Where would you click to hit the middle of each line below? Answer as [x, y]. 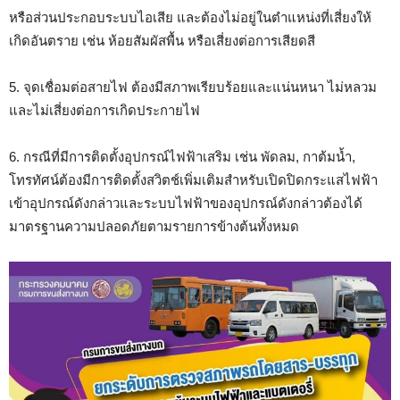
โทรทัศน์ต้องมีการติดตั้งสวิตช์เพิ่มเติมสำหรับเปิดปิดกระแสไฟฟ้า [193, 180]
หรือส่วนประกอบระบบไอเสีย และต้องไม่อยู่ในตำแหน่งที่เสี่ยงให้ [190, 18]
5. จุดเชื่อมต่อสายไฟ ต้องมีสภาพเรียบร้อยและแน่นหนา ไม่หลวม [193, 87]
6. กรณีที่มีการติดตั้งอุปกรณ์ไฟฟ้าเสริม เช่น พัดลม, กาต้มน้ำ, [182, 157]
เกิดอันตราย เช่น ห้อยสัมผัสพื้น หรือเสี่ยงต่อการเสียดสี [162, 41]
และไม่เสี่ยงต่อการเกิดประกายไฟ [104, 111]
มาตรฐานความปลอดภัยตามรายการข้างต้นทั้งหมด [154, 227]
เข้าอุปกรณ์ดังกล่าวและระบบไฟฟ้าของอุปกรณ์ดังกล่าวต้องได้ [186, 204]
